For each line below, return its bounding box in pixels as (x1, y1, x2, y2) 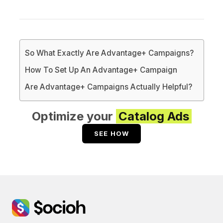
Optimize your (31, 109, 116, 123)
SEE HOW (94, 129, 129, 137)
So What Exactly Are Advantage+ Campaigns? (24, 48, 194, 58)
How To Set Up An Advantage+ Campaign (24, 65, 177, 75)
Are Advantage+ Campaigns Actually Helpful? (24, 82, 192, 92)
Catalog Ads (118, 109, 189, 123)
